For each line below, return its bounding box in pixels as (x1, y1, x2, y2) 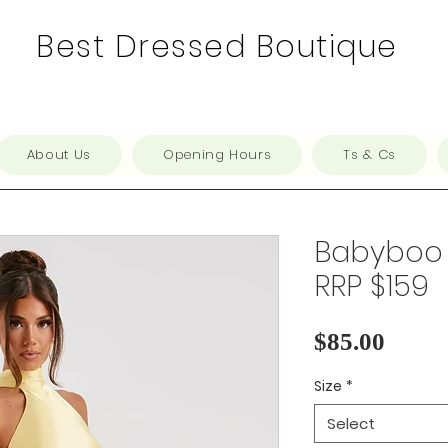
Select (327, 413, 375, 434)
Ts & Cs (343, 145, 397, 164)
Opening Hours (162, 145, 272, 164)
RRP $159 (314, 266, 429, 306)
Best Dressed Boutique (36, 26, 398, 68)
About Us (26, 145, 91, 164)
